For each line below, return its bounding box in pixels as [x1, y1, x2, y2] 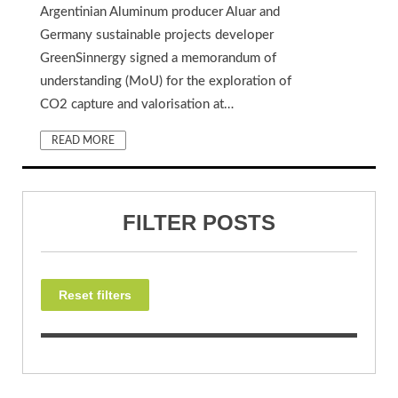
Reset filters [59, 288, 131, 302]
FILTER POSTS [123, 211, 275, 235]
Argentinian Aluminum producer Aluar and [40, 5, 280, 19]
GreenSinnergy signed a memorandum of [40, 52, 276, 65]
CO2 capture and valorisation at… [40, 98, 234, 111]
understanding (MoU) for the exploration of [40, 75, 291, 88]
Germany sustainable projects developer [40, 28, 274, 42]
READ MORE [52, 135, 115, 146]
